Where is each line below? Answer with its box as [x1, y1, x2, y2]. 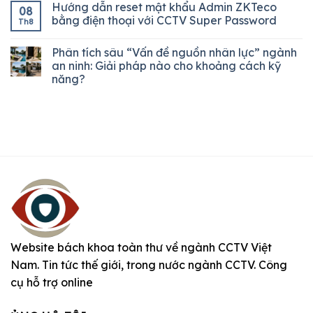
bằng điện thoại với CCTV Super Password [52, 13, 277, 27]
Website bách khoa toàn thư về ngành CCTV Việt [10, 240, 272, 255]
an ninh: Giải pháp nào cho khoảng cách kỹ [52, 58, 281, 73]
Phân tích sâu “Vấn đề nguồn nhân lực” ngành [52, 45, 297, 59]
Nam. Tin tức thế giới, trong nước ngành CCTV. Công [10, 258, 287, 272]
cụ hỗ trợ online [10, 275, 93, 290]
